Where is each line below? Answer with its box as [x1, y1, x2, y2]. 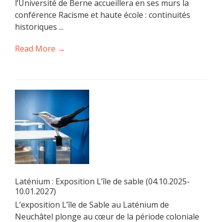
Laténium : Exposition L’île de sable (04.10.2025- [15, 176, 190, 187]
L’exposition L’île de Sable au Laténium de [15, 199, 169, 211]
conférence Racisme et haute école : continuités [15, 9, 190, 21]
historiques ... [15, 21, 63, 33]
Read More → [15, 43, 65, 55]
